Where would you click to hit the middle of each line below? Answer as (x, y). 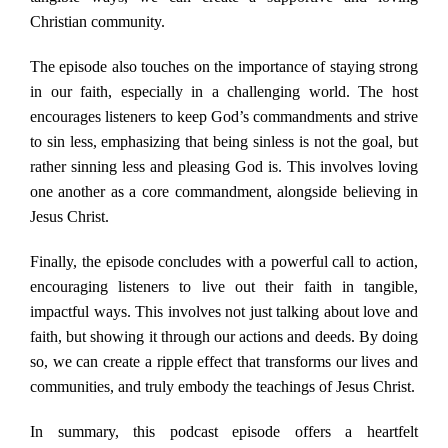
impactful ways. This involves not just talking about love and (224, 312)
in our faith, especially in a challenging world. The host (224, 92)
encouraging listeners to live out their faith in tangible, (224, 287)
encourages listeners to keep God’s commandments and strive (224, 117)
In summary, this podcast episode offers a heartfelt (224, 432)
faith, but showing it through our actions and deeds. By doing (224, 337)
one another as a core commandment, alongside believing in (224, 192)
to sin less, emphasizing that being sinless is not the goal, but (224, 142)
